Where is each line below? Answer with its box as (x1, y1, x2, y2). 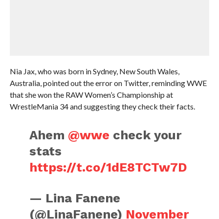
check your (109, 128, 182, 142)
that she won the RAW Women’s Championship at (9, 90, 173, 99)
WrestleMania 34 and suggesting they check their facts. (9, 102, 195, 111)
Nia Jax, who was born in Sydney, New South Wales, (9, 66, 179, 76)
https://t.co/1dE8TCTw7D (29, 160, 188, 175)
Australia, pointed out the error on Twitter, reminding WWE (9, 78, 207, 88)
